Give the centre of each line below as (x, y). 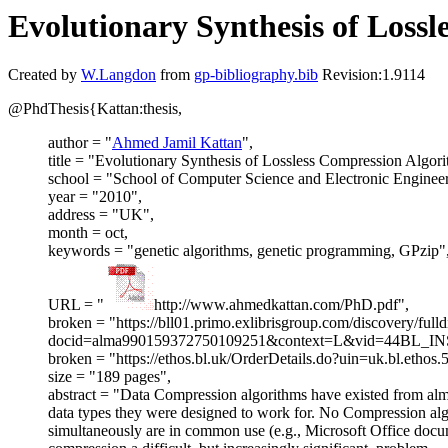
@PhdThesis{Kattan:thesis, (95, 109)
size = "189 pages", (109, 377)
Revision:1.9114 (371, 75)
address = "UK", (101, 215)
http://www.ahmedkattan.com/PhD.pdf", (281, 305)
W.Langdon (118, 75)
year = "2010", (95, 197)
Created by (44, 75)
